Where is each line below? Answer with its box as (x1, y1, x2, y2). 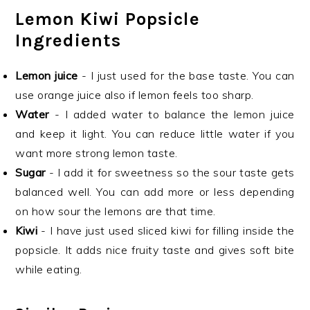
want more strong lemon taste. (15, 146, 178, 160)
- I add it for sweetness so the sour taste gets (48, 165, 295, 179)
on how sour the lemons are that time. (15, 204, 216, 218)
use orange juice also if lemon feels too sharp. (15, 88, 254, 102)
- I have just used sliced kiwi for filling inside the (41, 224, 295, 237)
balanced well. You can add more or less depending (15, 185, 295, 199)
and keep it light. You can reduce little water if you (15, 127, 295, 140)
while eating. (15, 262, 82, 276)
